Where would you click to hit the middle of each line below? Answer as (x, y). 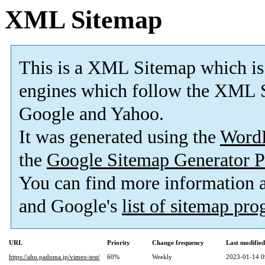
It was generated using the (119, 137)
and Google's (70, 206)
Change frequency (178, 243)
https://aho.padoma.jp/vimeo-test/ (54, 257)
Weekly (162, 257)
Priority (119, 243)
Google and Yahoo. (91, 114)
